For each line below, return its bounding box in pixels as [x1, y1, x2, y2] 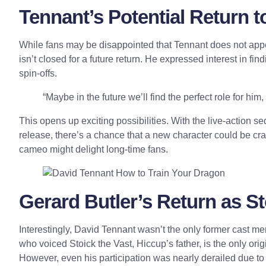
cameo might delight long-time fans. [19, 144, 168, 154]
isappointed [104, 39, 154, 50]
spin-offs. [19, 68, 57, 78]
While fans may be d [19, 39, 104, 50]
